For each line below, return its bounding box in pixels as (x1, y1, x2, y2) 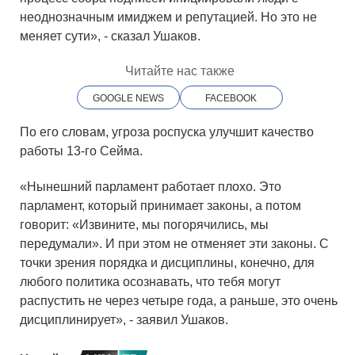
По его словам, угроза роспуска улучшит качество (20, 125, 314, 139)
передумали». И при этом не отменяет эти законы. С (20, 236, 329, 250)
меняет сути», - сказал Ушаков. (20, 29, 200, 44)
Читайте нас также (124, 64, 235, 78)
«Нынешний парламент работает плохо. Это (20, 179, 281, 193)
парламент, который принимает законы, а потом (20, 198, 301, 212)
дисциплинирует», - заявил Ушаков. (20, 312, 228, 326)
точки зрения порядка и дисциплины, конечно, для (20, 255, 315, 269)
